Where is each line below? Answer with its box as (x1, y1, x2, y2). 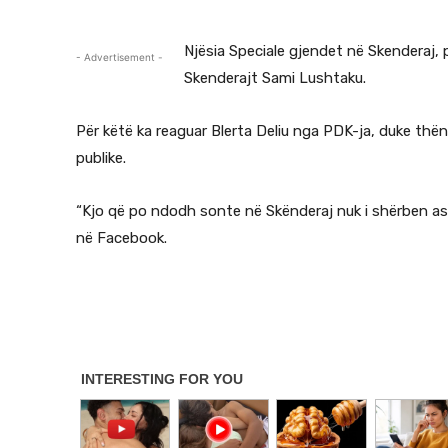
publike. (76, 149, 126, 167)
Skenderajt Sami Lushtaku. (184, 69, 366, 87)
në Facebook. (76, 229, 167, 247)
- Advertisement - (76, 51, 163, 63)
